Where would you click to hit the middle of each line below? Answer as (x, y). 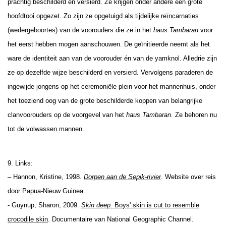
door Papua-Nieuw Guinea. (46, 191)
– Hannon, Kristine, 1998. (45, 177)
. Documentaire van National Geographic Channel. (121, 219)
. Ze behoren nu (194, 115)
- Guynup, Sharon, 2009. (44, 205)
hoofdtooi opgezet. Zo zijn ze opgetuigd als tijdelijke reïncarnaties (103, 16)
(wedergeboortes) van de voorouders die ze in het (80, 30)
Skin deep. (97, 205)
